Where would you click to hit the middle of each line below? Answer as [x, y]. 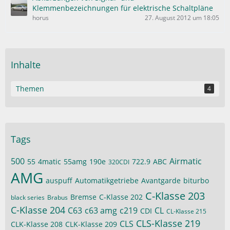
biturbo [196, 180]
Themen [30, 89]
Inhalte [26, 65]
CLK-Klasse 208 [37, 224]
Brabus [57, 197]
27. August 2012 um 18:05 [182, 18]
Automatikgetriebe [107, 180]
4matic [50, 161]
